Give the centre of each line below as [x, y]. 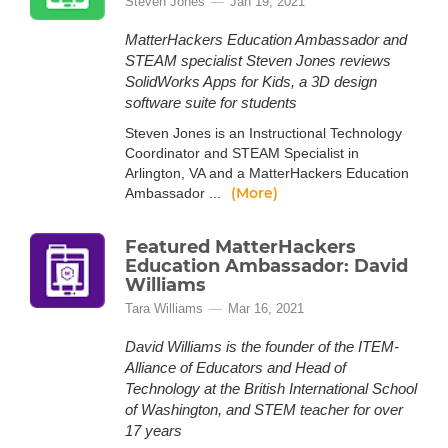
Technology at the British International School [271, 388]
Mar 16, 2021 [266, 308]
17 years [153, 430]
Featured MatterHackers [240, 247]
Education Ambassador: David [266, 266]
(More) [254, 193]
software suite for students [211, 102]
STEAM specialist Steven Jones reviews [258, 60]
